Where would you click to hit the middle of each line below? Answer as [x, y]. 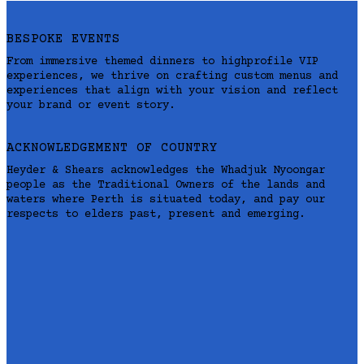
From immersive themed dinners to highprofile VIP [162, 61]
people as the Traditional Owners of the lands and [166, 185]
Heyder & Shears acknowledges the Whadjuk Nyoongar [166, 170]
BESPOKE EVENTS [63, 39]
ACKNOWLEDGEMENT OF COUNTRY [112, 147]
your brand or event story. [91, 105]
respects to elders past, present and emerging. [156, 214]
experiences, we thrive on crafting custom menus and [172, 76]
